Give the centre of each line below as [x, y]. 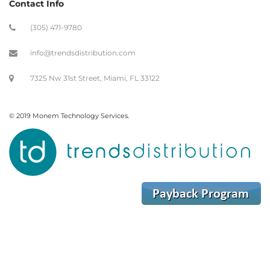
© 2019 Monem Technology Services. [69, 116]
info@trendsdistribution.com [83, 53]
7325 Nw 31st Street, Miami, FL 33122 [95, 78]
